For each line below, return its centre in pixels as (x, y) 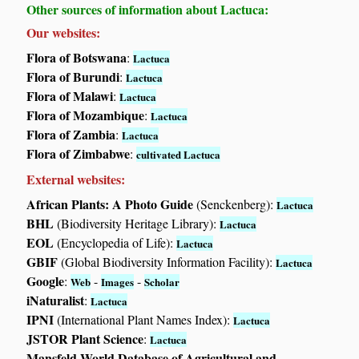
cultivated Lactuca (179, 155)
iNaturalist (56, 301)
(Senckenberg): (235, 204)
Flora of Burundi (73, 77)
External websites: (76, 179)
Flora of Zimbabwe (79, 154)
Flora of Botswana (77, 58)
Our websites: (64, 33)
